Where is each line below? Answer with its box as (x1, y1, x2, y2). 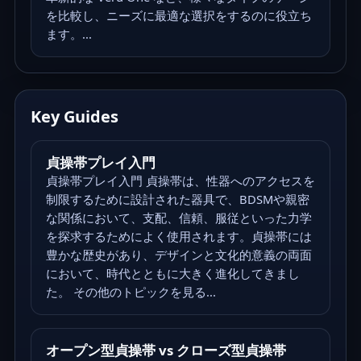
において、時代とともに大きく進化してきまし (45, 265, 300, 282)
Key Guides (31, 106, 119, 128)
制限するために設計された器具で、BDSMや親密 (45, 191, 309, 208)
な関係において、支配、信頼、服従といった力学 (45, 210, 312, 226)
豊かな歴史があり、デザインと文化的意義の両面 (45, 247, 312, 263)
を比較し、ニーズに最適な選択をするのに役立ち (45, 6, 312, 23)
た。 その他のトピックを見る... (45, 284, 216, 301)
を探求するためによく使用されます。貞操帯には (45, 228, 312, 245)
